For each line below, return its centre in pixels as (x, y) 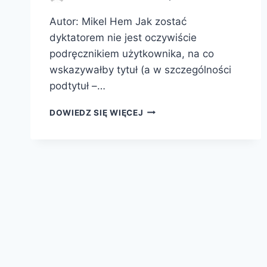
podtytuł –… (77, 86)
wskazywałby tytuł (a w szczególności (140, 69)
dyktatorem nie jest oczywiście (123, 37)
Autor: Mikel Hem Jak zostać (118, 21)
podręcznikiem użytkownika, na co (132, 53)
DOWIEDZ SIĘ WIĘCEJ (97, 112)
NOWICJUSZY (173, 172)
